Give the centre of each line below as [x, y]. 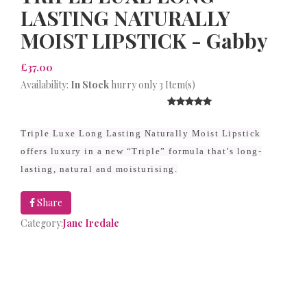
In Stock [90, 85]
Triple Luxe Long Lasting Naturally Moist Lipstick [141, 133]
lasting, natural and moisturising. [99, 169]
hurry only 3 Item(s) [152, 85]
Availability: [46, 85]
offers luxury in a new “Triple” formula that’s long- [141, 151]
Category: [42, 223]
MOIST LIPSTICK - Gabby [144, 40]
